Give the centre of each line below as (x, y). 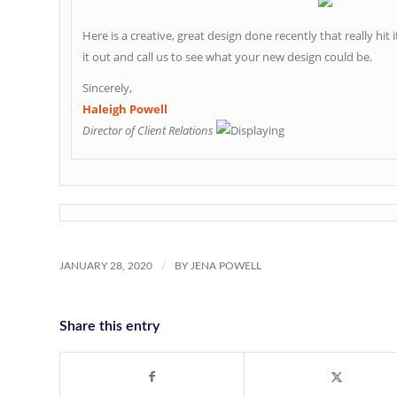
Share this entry (109, 326)
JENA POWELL (226, 266)
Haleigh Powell (125, 109)
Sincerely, (107, 88)
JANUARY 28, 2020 (106, 266)
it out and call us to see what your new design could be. (227, 57)
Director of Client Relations (149, 131)
